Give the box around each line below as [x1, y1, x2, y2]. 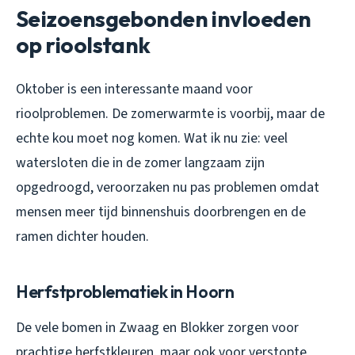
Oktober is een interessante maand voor [16, 79, 253, 100]
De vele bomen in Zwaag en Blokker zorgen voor [16, 318, 299, 338]
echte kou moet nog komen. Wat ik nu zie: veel [16, 128, 288, 149]
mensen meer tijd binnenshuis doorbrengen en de [16, 202, 306, 223]
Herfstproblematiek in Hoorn [16, 281, 235, 303]
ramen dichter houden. [16, 227, 149, 247]
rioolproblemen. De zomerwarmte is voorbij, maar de [16, 104, 325, 124]
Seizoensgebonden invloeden [16, 5, 311, 33]
